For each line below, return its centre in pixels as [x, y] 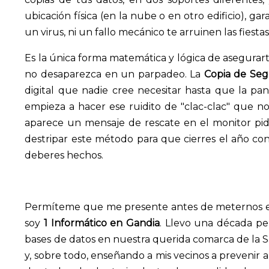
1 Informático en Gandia [102, 223]
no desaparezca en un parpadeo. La [114, 74]
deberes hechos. [64, 155]
